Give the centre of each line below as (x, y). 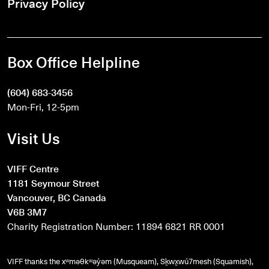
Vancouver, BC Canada (57, 197)
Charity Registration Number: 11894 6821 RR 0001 (116, 226)
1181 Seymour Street (53, 183)
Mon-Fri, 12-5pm (43, 106)
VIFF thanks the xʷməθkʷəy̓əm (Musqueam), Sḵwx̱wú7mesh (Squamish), (130, 261)
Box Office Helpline (74, 61)
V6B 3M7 (27, 211)
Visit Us (34, 138)
